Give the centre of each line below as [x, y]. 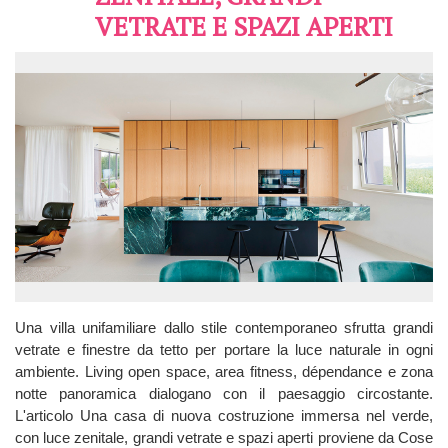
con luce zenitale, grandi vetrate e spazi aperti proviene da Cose [224, 437]
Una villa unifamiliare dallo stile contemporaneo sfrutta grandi [224, 327]
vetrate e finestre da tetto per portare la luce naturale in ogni [224, 349]
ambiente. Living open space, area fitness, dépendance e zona [224, 371]
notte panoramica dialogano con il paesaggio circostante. [224, 393]
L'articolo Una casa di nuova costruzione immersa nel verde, [224, 415]
